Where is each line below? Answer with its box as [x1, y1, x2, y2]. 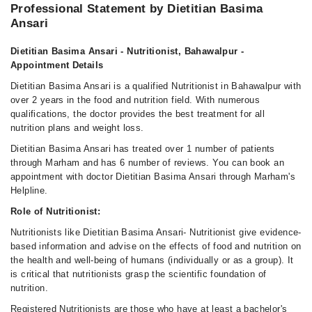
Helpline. [10, 185, 48, 196]
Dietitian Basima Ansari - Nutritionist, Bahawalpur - [10, 46, 244, 56]
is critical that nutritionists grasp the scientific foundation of [10, 269, 267, 279]
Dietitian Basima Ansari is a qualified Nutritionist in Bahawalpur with [10, 81, 302, 91]
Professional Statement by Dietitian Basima [10, 2, 263, 15]
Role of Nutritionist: [10, 206, 101, 217]
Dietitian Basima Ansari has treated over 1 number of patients [10, 143, 275, 154]
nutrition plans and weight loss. [10, 123, 144, 133]
